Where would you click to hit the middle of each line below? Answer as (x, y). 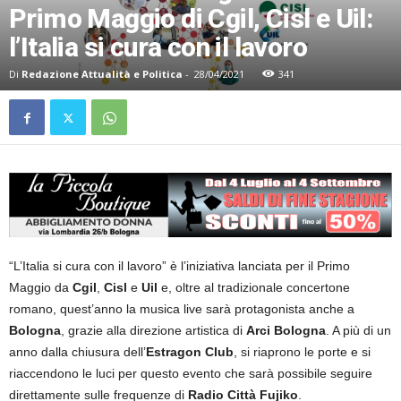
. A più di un (358, 331)
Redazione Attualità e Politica (102, 74)
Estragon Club (190, 352)
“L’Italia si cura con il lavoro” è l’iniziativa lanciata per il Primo (179, 266)
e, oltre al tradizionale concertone (256, 288)
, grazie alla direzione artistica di (154, 331)
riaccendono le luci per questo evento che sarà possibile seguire (191, 374)
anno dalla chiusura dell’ (77, 352)
